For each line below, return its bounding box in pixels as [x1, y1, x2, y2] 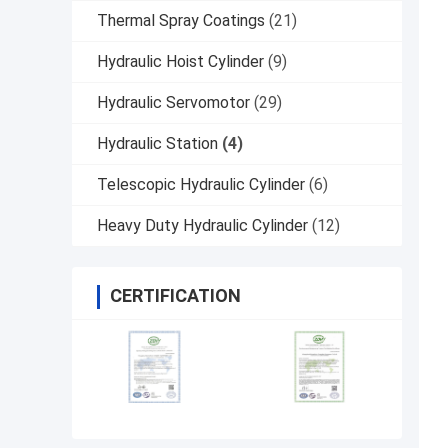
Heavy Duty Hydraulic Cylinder [97, 216, 308, 236]
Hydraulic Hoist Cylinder [97, 52, 264, 72]
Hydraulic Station [97, 134, 218, 154]
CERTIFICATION [110, 285, 241, 307]
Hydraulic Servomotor [97, 93, 250, 113]
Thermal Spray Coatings [97, 11, 265, 31]
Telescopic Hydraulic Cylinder [97, 175, 305, 195]
